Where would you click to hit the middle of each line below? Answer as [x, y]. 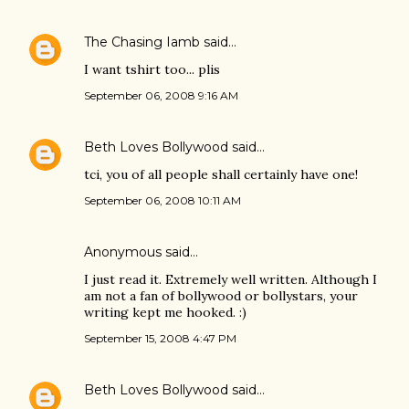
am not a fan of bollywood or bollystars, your [221, 296]
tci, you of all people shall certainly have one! [221, 174]
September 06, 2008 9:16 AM [161, 95]
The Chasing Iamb [142, 42]
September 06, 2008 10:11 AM [163, 200]
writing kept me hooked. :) [165, 312]
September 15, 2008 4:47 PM [160, 338]
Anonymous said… [141, 252]
